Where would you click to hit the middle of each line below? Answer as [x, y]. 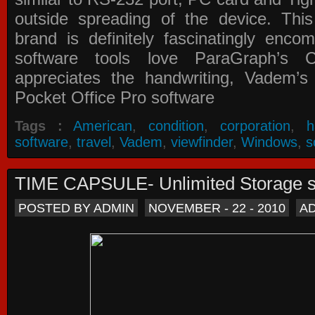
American [103, 126]
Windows [269, 142]
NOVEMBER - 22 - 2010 [217, 208]
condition [176, 126]
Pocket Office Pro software [115, 97]
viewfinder [202, 142]
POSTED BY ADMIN [76, 208]
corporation [255, 126]
